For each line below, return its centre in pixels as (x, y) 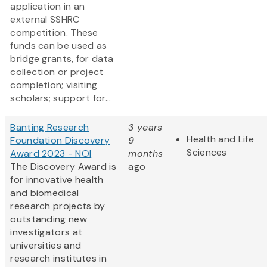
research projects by (58, 206)
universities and (46, 246)
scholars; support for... (61, 98)
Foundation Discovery (60, 141)
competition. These (54, 33)
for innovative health (57, 180)
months (146, 154)
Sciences (207, 153)
